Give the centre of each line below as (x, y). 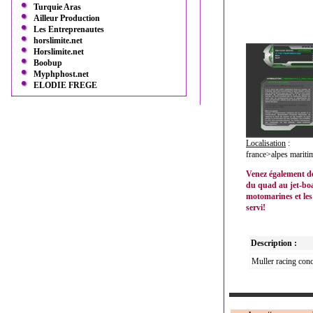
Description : (274, 243)
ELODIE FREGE (65, 85)
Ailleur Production (67, 18)
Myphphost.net (61, 74)
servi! (256, 208)
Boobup (48, 63)
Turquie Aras (57, 7)
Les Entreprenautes (69, 29)
